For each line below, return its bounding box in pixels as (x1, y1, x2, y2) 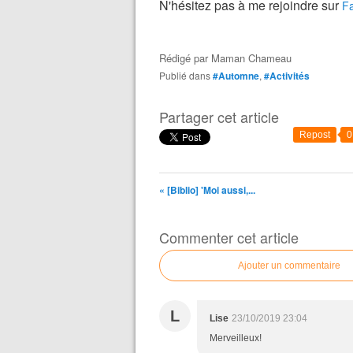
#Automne (213, 69, 259, 83)
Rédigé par (159, 50, 211, 65)
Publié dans (165, 69, 210, 82)
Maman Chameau (211, 50, 292, 65)
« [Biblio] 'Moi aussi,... (159, 183, 255, 197)
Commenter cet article (159, 227, 299, 247)
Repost (299, 129, 330, 140)
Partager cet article (159, 106, 279, 127)
